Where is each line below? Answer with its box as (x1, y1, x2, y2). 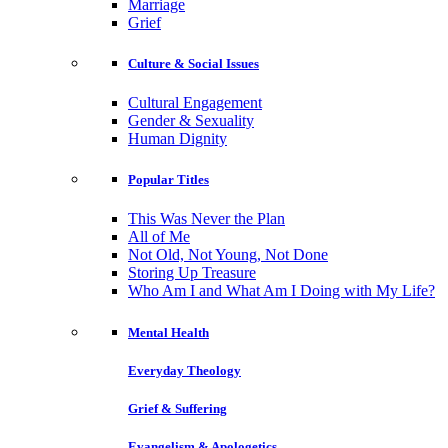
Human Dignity (128, 130, 227, 148)
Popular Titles (128, 172, 209, 188)
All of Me (128, 228, 190, 246)
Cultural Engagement (128, 94, 262, 112)
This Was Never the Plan (128, 210, 285, 228)
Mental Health (128, 324, 209, 340)
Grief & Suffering (128, 400, 227, 416)
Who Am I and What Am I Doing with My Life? (128, 282, 435, 300)
